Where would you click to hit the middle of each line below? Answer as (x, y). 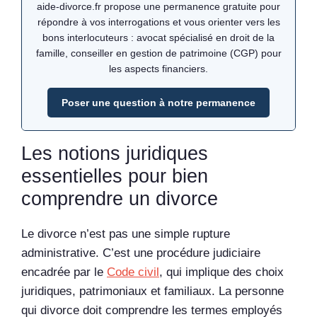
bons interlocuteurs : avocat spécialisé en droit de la (158, 37)
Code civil (133, 272)
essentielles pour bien (115, 176)
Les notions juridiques (115, 153)
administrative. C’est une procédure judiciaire (141, 253)
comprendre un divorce (120, 198)
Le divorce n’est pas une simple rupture (126, 234)
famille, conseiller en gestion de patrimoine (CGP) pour (158, 53)
